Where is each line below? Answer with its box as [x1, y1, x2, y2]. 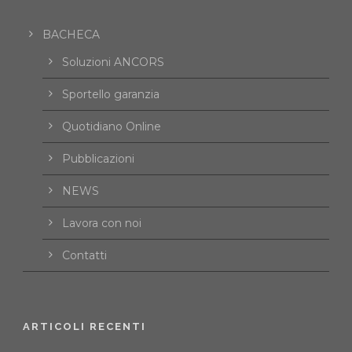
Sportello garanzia [62, 87, 159, 102]
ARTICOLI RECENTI [23, 321, 146, 333]
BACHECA [42, 27, 100, 42]
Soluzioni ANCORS [62, 55, 164, 70]
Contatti [62, 248, 107, 263]
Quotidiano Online [62, 119, 161, 134]
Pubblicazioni [62, 152, 134, 167]
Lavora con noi [62, 216, 141, 231]
